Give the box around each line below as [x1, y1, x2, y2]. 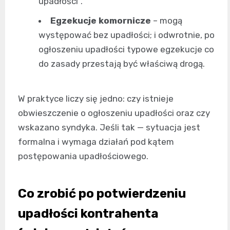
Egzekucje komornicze [50, 15, 151, 26]
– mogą [151, 15, 182, 26]
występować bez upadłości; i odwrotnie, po [39, 30, 215, 40]
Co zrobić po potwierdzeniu [18, 186, 186, 201]
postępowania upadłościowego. [18, 151, 148, 161]
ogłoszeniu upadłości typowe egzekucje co [39, 44, 214, 54]
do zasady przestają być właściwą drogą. [39, 59, 205, 69]
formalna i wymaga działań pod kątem [18, 137, 174, 147]
